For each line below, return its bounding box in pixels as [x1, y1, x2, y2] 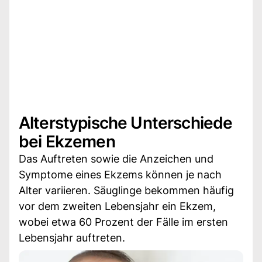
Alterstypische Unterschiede [19, 112, 233, 133]
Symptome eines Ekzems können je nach [19, 168, 222, 181]
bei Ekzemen [19, 131, 115, 151]
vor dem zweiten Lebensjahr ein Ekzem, [19, 199, 216, 212]
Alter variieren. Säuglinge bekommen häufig [19, 184, 234, 196]
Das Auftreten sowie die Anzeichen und [19, 152, 213, 165]
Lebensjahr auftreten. [19, 231, 125, 244]
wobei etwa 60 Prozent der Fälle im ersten [19, 215, 228, 228]
